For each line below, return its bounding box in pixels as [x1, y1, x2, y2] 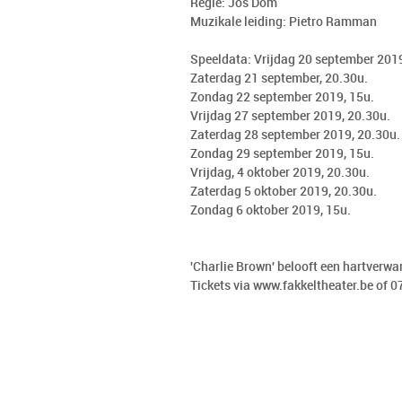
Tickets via [190, 279, 253, 293]
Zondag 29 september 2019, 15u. [190, 147, 374, 161]
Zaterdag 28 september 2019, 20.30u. [190, 128, 400, 142]
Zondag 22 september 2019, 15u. [190, 91, 374, 104]
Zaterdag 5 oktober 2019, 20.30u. [190, 185, 377, 198]
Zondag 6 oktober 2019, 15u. [190, 204, 351, 217]
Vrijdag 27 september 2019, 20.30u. [190, 109, 390, 123]
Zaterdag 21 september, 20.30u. [190, 72, 368, 85]
